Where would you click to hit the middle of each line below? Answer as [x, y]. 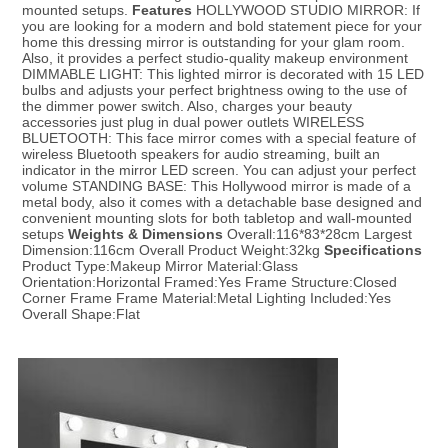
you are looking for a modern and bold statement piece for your [221, 26]
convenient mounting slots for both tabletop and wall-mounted [216, 218]
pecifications [377, 250]
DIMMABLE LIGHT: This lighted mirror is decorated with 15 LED [222, 74]
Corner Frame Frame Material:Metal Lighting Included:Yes [206, 298]
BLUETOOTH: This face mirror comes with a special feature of [218, 138]
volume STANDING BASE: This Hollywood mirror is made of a [216, 186]
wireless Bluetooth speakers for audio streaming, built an [200, 154]
